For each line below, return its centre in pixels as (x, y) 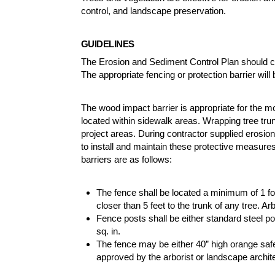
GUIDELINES (108, 44)
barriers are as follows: (126, 159)
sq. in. (109, 231)
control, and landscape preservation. (153, 10)
